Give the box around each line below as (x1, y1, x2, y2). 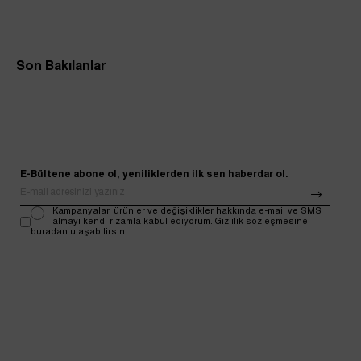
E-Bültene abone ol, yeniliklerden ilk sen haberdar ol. (20, 169, 288, 179)
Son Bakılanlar (16, 60, 106, 73)
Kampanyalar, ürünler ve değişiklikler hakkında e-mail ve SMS (52, 206, 322, 215)
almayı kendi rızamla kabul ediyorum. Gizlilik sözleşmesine (52, 217, 308, 226)
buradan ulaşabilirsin (31, 227, 125, 236)
